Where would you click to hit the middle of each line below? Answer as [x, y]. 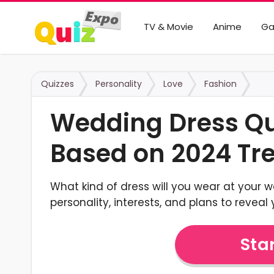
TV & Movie [168, 27]
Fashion [220, 84]
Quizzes [57, 84]
